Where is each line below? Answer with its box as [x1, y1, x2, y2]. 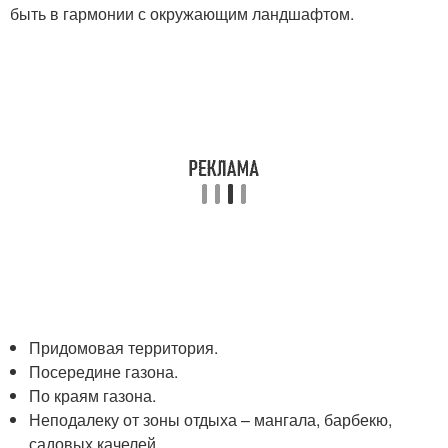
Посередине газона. [29, 360, 179, 383]
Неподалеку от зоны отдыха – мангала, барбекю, [29, 408, 393, 431]
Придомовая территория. [29, 336, 219, 359]
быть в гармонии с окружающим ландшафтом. [10, 2, 354, 25]
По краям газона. [29, 384, 157, 407]
